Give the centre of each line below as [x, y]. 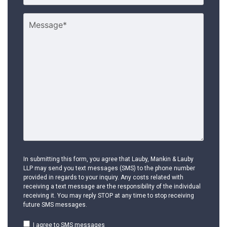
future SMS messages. [55, 204]
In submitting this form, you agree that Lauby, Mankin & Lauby [108, 159]
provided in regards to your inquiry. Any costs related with [103, 177]
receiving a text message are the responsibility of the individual [112, 186]
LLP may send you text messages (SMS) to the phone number [109, 168]
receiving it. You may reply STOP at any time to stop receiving [109, 195]
